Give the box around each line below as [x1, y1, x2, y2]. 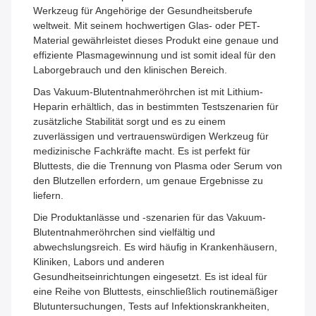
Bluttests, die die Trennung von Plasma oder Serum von [33, 160, 282, 172]
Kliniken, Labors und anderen [33, 256, 164, 268]
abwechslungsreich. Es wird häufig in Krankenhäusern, [33, 241, 277, 253]
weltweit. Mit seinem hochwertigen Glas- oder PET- [33, 20, 260, 32]
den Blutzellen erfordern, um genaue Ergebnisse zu [33, 175, 263, 187]
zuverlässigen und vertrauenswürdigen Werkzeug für [33, 130, 269, 142]
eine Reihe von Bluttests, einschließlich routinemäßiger [33, 286, 278, 298]
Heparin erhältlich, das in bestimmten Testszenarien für [33, 101, 279, 113]
